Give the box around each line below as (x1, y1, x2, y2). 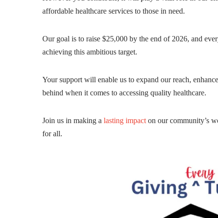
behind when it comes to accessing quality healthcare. (42, 88, 206, 97)
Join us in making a (42, 116, 102, 125)
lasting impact (102, 116, 146, 125)
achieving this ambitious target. (42, 47, 137, 56)
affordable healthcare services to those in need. (42, 6, 185, 15)
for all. (42, 129, 62, 138)
